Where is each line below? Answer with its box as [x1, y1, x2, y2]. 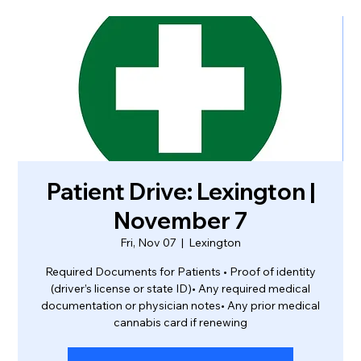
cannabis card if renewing [114, 315, 247, 330]
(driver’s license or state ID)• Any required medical [51, 281, 310, 296]
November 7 [114, 206, 247, 234]
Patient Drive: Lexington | [46, 177, 315, 205]
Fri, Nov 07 [120, 235, 176, 250]
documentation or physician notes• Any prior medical [41, 298, 320, 313]
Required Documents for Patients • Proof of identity [45, 264, 316, 279]
